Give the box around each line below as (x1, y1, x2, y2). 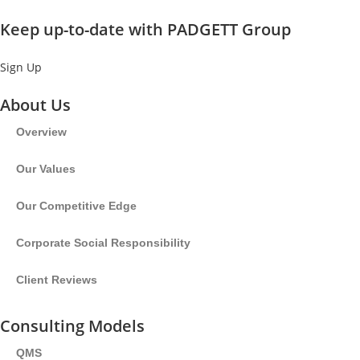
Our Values (16, 162, 76, 175)
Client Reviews (16, 273, 97, 286)
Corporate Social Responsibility (16, 236, 190, 249)
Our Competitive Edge (16, 199, 137, 212)
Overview (16, 125, 67, 138)
